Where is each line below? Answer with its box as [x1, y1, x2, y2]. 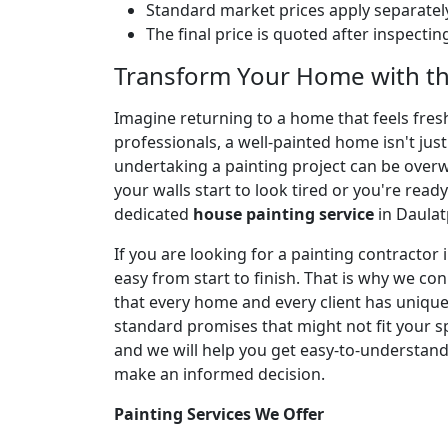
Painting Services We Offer [114, 402, 324, 425]
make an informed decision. [114, 362, 325, 385]
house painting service [193, 202, 374, 225]
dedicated [114, 202, 193, 225]
